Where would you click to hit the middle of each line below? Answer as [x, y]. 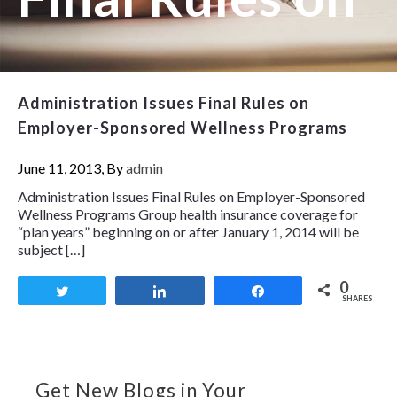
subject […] [51, 250]
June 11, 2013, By [72, 168]
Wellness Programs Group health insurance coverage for [188, 214]
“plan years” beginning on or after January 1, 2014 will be [188, 232]
